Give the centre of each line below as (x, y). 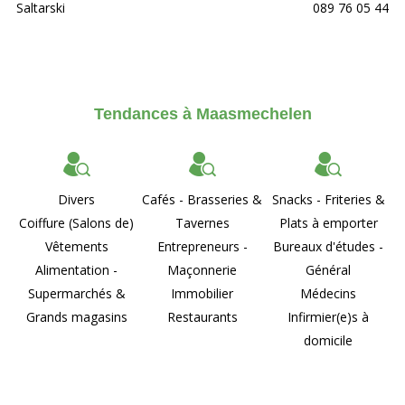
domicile (329, 340)
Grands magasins (76, 316)
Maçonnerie (202, 269)
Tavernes (202, 222)
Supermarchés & (76, 293)
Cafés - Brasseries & (202, 199)
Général (329, 269)
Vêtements (76, 246)
